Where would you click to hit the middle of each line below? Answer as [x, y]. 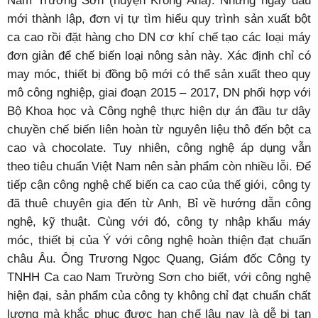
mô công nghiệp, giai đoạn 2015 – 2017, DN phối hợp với [159, 92]
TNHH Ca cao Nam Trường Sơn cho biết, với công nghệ [159, 277]
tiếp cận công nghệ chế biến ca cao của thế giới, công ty [159, 185]
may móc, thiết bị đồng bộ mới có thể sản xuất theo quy [159, 74]
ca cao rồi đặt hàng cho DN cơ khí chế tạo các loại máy [159, 37]
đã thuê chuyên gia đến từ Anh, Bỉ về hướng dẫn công [159, 203]
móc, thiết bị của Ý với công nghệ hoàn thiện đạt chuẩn [159, 240]
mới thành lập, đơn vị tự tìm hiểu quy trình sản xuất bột [159, 18]
